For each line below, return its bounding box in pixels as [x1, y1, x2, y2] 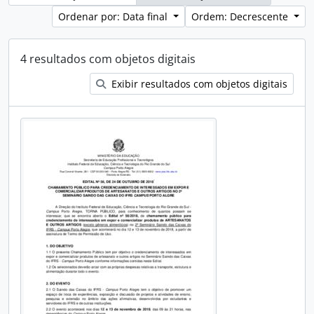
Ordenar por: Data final [58, 10, 171, 23]
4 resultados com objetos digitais [20, 51, 196, 67]
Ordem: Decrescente [191, 10, 292, 23]
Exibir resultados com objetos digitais [109, 77, 287, 90]
